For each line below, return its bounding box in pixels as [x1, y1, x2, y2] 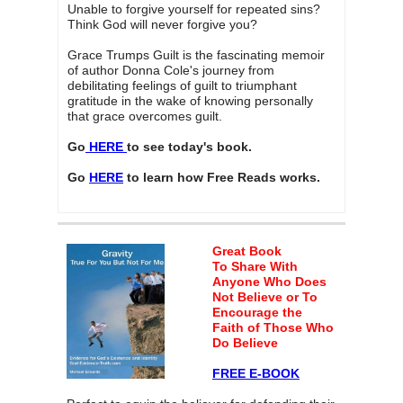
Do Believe [212, 336, 278, 351]
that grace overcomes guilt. [67, 109, 222, 124]
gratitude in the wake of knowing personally [67, 94, 313, 109]
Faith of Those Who [212, 320, 334, 336]
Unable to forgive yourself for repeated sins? [67, 2, 320, 17]
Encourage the [212, 305, 302, 320]
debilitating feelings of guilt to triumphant [67, 78, 297, 94]
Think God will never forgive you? [67, 17, 257, 32]
